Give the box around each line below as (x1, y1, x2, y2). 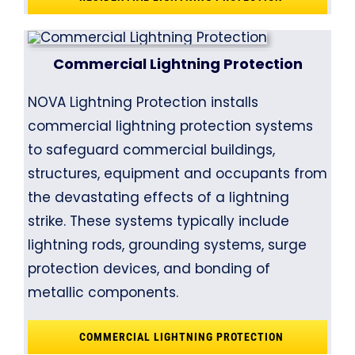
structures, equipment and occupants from (27, 164, 327, 184)
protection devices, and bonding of (27, 259, 270, 279)
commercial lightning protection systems (27, 116, 313, 136)
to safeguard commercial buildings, (27, 140, 275, 160)
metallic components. (27, 283, 178, 303)
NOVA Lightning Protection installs (27, 93, 258, 113)
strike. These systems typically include (27, 212, 289, 231)
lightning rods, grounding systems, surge (27, 235, 307, 255)
